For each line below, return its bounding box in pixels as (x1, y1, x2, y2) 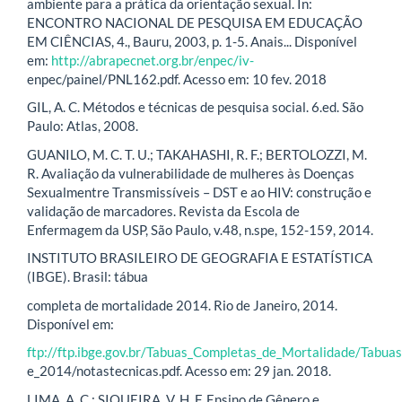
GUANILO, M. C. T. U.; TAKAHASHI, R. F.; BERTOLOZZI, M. (27, 145, 367, 162)
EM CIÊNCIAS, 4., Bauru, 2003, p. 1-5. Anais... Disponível (27, 32, 357, 49)
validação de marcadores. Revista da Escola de (27, 202, 300, 219)
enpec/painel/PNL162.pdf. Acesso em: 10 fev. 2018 (27, 70, 327, 87)
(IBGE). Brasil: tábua (27, 268, 148, 285)
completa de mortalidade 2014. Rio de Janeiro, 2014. (27, 296, 337, 313)
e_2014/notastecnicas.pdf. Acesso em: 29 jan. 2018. (27, 363, 331, 380)
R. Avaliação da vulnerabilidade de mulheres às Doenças (27, 164, 354, 181)
